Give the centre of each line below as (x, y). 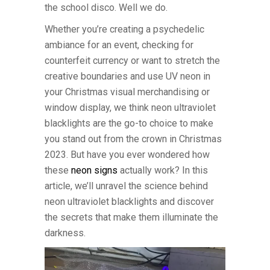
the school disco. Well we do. (106, 8)
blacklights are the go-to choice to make (129, 123)
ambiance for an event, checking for (119, 45)
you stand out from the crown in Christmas (133, 139)
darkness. (65, 233)
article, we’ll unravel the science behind (126, 186)
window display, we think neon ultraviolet (130, 108)
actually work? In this (163, 170)
